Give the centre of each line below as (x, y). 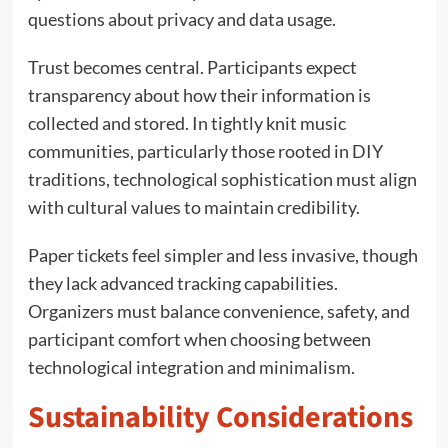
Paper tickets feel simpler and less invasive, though (222, 254)
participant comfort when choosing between (199, 338)
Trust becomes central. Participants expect (192, 66)
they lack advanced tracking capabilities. (182, 282)
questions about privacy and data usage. (181, 18)
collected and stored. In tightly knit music (186, 122)
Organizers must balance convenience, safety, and (218, 310)
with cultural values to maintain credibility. (193, 206)
